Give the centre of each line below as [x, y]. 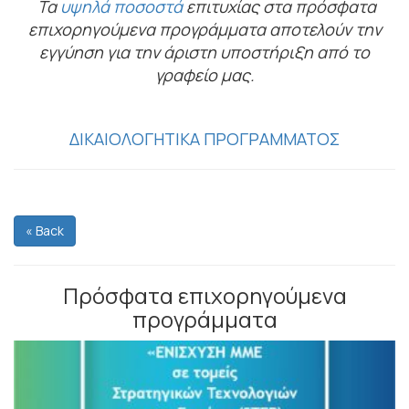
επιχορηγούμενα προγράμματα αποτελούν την [204, 29]
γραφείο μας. [204, 74]
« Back [45, 230]
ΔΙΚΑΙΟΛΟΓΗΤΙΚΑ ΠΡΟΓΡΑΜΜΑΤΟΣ [204, 138]
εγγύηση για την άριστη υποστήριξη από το [204, 52]
